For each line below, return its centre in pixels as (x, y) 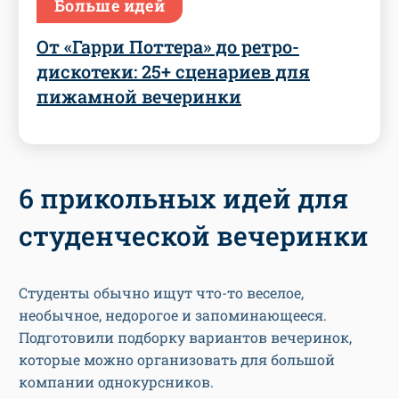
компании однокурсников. (116, 381)
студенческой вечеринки (194, 235)
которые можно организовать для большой (177, 359)
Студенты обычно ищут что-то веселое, (161, 292)
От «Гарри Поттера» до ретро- (168, 46)
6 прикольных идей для (183, 198)
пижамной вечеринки (139, 96)
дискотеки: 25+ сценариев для (173, 71)
